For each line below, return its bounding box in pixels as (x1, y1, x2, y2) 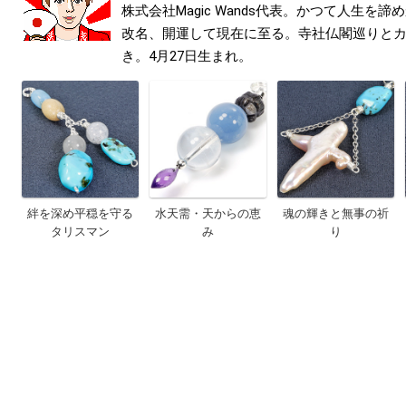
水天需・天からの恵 (155, 207, 261, 220)
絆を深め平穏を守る (27, 207, 133, 220)
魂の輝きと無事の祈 (283, 207, 389, 220)
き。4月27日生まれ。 (121, 48, 252, 64)
